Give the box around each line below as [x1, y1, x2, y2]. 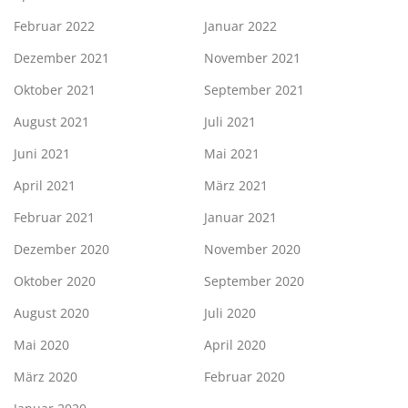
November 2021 [204, 48, 301, 66]
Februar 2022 [14, 16, 95, 35]
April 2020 [204, 335, 266, 353]
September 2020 [204, 271, 304, 290]
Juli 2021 [204, 112, 256, 130]
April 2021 [14, 176, 76, 194]
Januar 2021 [204, 208, 277, 226]
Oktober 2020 [14, 271, 96, 290]
